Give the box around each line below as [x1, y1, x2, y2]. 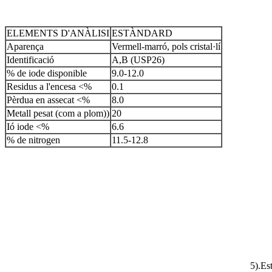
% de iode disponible [7, 67, 87, 78]
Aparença [7, 41, 44, 52]
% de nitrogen [7, 134, 60, 145]
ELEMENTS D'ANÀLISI [7, 27, 109, 38]
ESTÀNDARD [112, 27, 172, 38]
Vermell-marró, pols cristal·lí [112, 41, 220, 52]
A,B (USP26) [112, 54, 165, 65]
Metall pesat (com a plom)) [7, 107, 109, 118]
